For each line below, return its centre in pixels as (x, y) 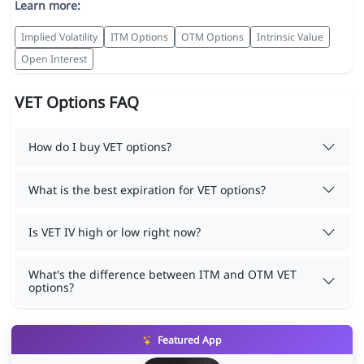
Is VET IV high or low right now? (115, 232)
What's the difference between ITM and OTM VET (162, 274)
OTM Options (212, 37)
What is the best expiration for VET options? (147, 189)
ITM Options (139, 37)
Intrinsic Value (290, 37)
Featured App (188, 340)
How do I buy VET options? (100, 147)
